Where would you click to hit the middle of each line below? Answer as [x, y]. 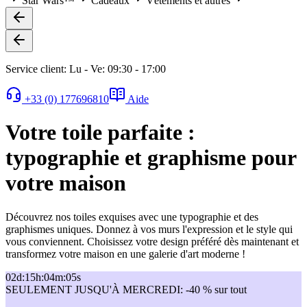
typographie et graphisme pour [151, 158]
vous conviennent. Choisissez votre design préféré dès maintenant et [152, 241]
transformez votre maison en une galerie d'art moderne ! [125, 254]
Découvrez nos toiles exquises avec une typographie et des [132, 217]
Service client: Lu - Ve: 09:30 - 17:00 [86, 69]
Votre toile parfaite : [100, 133]
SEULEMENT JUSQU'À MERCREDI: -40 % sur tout [126, 289]
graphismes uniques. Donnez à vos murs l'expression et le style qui [149, 229]
